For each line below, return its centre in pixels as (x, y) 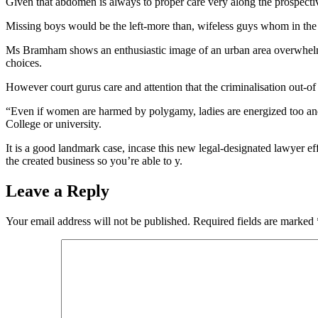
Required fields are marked (255, 221)
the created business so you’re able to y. (94, 161)
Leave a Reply (57, 191)
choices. (24, 63)
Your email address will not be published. (98, 221)
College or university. (54, 124)
